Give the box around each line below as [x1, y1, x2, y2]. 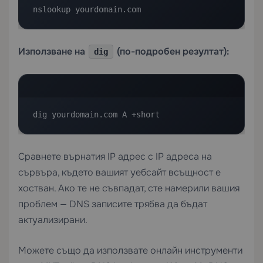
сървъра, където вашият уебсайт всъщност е [18, 166, 221, 178]
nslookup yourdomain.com [33, 5, 141, 14]
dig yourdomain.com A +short [33, 110, 160, 119]
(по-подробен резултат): [114, 45, 229, 58]
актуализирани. [18, 214, 87, 226]
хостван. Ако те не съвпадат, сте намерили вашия [18, 182, 240, 194]
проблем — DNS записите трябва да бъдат [18, 198, 207, 210]
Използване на [18, 45, 87, 58]
